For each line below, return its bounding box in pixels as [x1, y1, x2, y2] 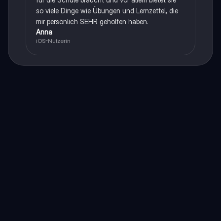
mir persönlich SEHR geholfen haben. [36, 17, 148, 26]
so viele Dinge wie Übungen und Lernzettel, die [36, 6, 178, 15]
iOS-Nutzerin [36, 37, 71, 44]
